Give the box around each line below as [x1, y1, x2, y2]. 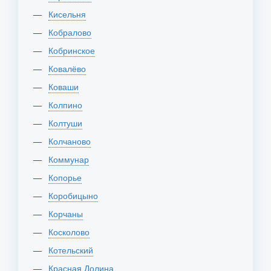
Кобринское [53, 44, 95, 56]
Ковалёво [53, 62, 86, 74]
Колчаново [53, 135, 91, 147]
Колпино [53, 99, 82, 111]
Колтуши [53, 117, 82, 129]
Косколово [53, 226, 90, 238]
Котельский [53, 244, 93, 256]
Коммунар [53, 153, 89, 165]
